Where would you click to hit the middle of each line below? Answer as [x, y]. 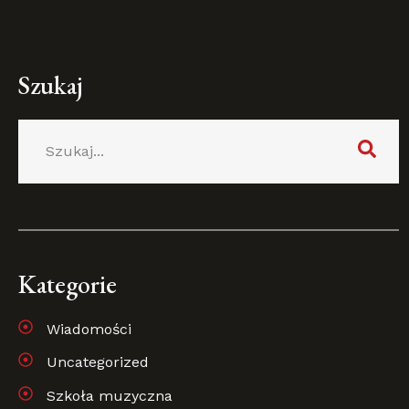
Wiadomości [89, 329]
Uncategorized [98, 362]
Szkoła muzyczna [110, 395]
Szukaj [51, 84]
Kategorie [68, 283]
